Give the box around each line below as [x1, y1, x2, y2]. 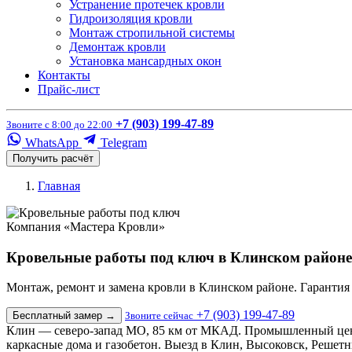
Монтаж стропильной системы [69, 26, 235, 39]
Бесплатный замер [13, 310, 105, 322]
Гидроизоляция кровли [69, 12, 192, 25]
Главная [38, 179, 80, 192]
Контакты [38, 68, 90, 82]
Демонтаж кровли [69, 40, 166, 53]
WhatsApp [22, 136, 82, 149]
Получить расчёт [13, 152, 93, 164]
